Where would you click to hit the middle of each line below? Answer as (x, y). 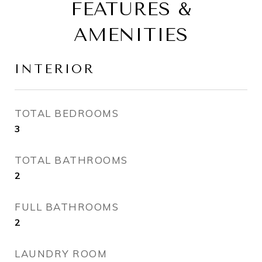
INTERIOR (55, 69)
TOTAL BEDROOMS (67, 113)
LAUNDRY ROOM (61, 254)
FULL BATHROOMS (67, 207)
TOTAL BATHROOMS (71, 160)
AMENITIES (131, 35)
